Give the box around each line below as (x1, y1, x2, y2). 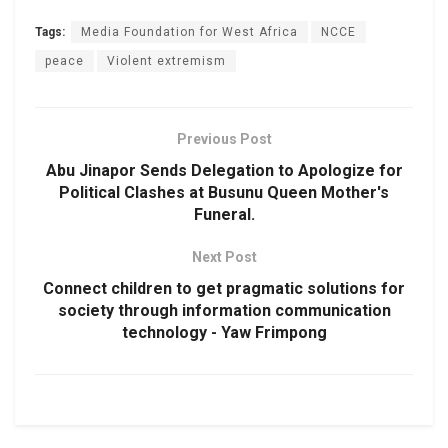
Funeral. (193, 204, 255, 224)
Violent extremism (107, 53, 226, 68)
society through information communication (57, 300, 391, 320)
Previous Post (176, 130, 272, 147)
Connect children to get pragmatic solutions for (43, 278, 405, 298)
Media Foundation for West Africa (81, 24, 298, 39)
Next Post (191, 248, 257, 265)
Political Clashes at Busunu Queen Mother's (59, 182, 389, 202)
